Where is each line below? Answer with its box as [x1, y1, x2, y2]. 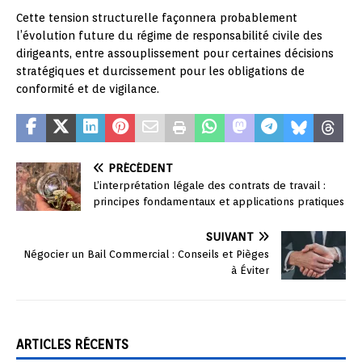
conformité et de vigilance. [16, 82, 159, 95]
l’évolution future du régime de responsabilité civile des [16, 29, 322, 42]
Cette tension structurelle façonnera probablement [16, 11, 297, 24]
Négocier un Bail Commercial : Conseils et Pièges [23, 248, 269, 260]
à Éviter [231, 264, 269, 276]
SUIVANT [206, 230, 254, 243]
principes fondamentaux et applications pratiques [93, 196, 344, 208]
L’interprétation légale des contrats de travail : [93, 179, 326, 192]
